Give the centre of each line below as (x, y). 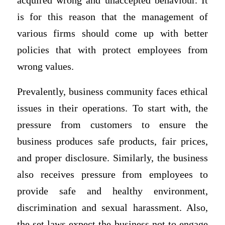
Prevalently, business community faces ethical (113, 92)
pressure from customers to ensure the (113, 125)
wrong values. (45, 67)
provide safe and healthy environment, (113, 191)
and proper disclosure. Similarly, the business (113, 158)
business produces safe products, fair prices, (113, 142)
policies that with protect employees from (113, 50)
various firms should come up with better (113, 34)
